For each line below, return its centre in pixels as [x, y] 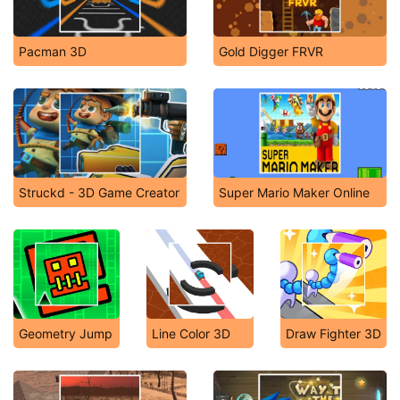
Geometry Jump [66, 333]
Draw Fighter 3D [333, 333]
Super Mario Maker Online [294, 192]
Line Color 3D [192, 333]
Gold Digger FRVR [271, 51]
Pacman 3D [53, 51]
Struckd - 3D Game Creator [99, 192]
